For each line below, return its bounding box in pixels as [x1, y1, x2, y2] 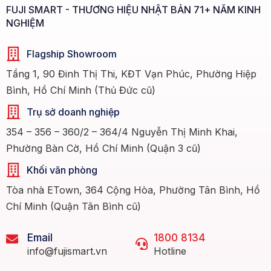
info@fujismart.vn [27, 245, 107, 258]
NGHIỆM [6, 17, 44, 30]
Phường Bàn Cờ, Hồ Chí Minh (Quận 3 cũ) [6, 142, 201, 155]
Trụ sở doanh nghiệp [27, 106, 120, 119]
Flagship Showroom [27, 48, 117, 60]
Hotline [154, 245, 186, 258]
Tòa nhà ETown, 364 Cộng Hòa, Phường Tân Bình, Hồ [6, 184, 260, 197]
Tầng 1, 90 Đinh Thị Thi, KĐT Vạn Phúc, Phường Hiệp [6, 68, 256, 80]
